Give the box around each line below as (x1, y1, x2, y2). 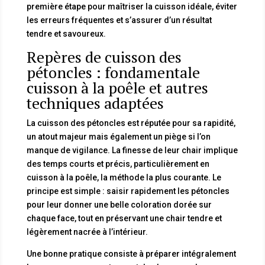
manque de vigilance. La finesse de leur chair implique (26, 145, 238, 155)
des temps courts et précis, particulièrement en (26, 159, 209, 169)
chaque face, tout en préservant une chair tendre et (26, 213, 222, 223)
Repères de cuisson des (26, 46, 182, 67)
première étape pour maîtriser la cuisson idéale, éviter (26, 1, 237, 11)
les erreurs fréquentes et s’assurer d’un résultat (26, 15, 212, 25)
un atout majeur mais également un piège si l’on (26, 131, 211, 141)
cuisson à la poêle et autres (26, 77, 208, 98)
